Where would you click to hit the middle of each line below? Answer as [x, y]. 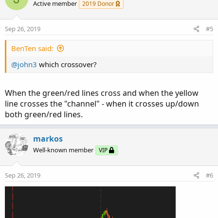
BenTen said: [32, 48]
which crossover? [67, 64]
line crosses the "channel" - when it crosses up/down [102, 104]
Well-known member [63, 150]
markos [48, 139]
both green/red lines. [44, 115]
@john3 [24, 64]
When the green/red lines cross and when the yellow [102, 93]
